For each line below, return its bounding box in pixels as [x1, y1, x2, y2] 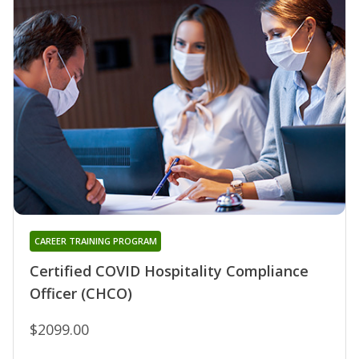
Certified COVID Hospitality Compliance [30, 261, 309, 281]
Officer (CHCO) [30, 284, 132, 304]
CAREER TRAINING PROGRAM [34, 235, 157, 248]
